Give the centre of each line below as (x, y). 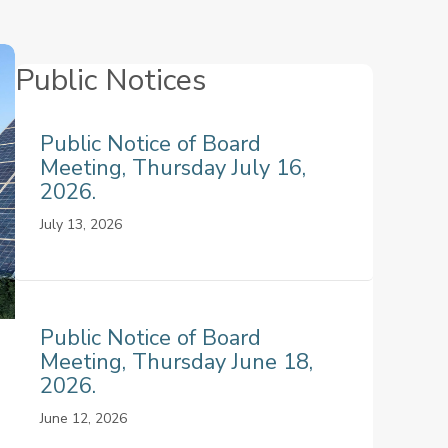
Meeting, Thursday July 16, (172, 168)
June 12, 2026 (83, 418)
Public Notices (110, 80)
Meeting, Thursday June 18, (176, 362)
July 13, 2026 (80, 224)
